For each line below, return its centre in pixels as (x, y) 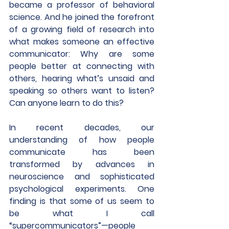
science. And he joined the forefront (82, 17)
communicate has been (82, 152)
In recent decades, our (82, 128)
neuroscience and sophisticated (82, 177)
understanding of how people (82, 140)
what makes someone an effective (82, 42)
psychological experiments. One (82, 189)
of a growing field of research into (82, 29)
